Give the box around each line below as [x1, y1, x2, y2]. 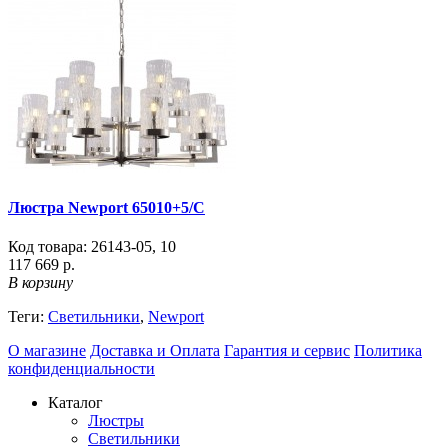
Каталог [48, 393, 103, 411]
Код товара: [8, 237, 87, 255]
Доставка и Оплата [90, 341, 220, 359]
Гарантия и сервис [224, 341, 350, 359]
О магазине [8, 341, 86, 359]
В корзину [8, 273, 73, 291]
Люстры [88, 411, 144, 429]
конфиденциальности [8, 359, 155, 377]
